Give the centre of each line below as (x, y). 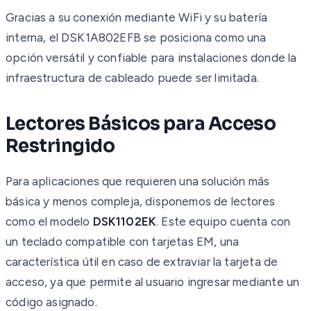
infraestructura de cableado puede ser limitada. (132, 77)
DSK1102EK (125, 221)
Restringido (60, 146)
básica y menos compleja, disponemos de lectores (140, 201)
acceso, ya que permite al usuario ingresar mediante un (153, 281)
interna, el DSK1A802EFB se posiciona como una (136, 37)
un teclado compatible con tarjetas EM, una (123, 241)
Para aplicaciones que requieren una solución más (138, 181)
